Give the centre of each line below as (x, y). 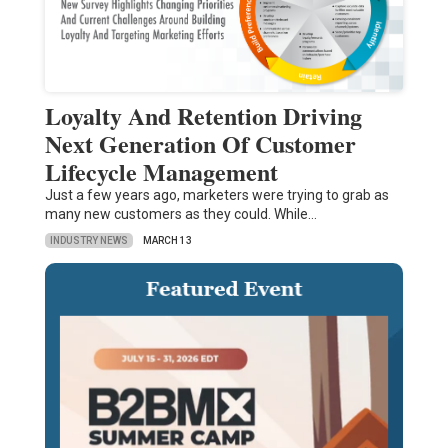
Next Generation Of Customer (200, 144)
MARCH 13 (167, 241)
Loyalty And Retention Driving (203, 116)
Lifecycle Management (161, 172)
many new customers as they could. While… (180, 214)
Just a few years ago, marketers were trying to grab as (216, 195)
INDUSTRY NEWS (88, 240)
